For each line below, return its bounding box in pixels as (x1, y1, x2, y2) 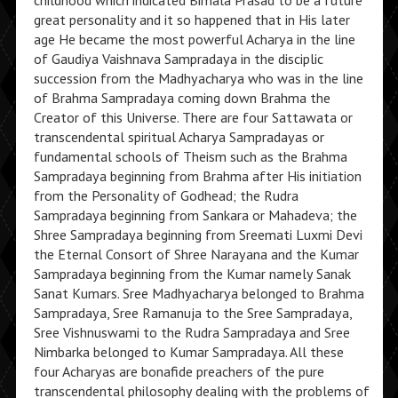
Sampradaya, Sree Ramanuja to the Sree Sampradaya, (33, 304, 352, 322)
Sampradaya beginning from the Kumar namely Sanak (33, 265, 351, 283)
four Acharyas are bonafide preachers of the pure (33, 362, 324, 380)
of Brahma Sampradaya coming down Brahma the (33, 89, 330, 107)
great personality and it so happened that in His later (33, 11, 350, 28)
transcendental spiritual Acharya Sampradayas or (33, 128, 324, 146)
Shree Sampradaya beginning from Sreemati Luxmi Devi (33, 226, 362, 243)
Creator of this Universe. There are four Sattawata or (33, 108, 353, 126)
